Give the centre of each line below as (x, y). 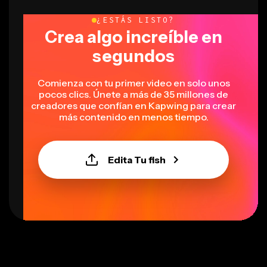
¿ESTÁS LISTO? (136, 20)
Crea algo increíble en (133, 37)
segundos (133, 56)
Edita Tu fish (136, 159)
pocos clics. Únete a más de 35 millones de (133, 94)
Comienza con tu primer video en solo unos (133, 83)
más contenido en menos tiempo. (133, 117)
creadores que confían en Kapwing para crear (133, 105)
